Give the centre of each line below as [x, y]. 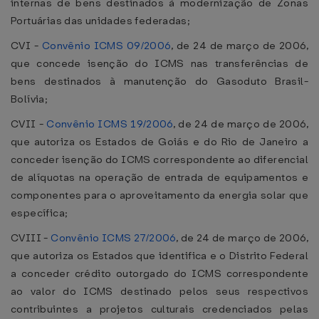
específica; [40, 213]
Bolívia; [30, 99]
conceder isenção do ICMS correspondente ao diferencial [159, 159]
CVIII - [31, 238]
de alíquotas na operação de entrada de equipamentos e [159, 177]
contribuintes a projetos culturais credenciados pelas [159, 309]
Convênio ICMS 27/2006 [113, 238]
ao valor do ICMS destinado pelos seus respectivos [159, 291]
